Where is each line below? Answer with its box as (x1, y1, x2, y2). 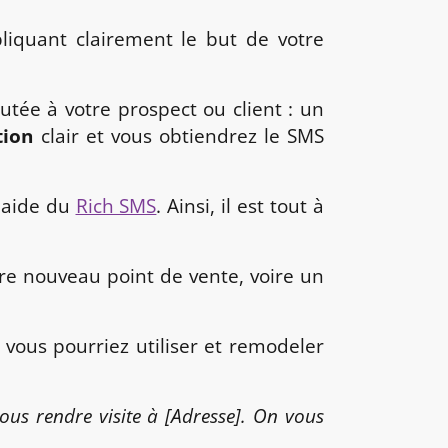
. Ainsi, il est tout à (156, 193, 325, 219)
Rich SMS (75, 193, 157, 219)
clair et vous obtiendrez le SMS (33, 123, 325, 149)
